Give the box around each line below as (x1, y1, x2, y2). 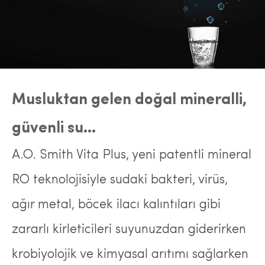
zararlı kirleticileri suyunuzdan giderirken (12, 223, 246, 237)
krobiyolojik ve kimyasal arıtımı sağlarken (12, 248, 248, 261)
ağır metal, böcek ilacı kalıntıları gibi (12, 198, 221, 212)
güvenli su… (12, 121, 96, 137)
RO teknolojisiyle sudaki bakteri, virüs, (12, 173, 228, 187)
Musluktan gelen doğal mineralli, (12, 92, 247, 108)
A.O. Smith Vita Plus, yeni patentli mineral (12, 148, 251, 162)
